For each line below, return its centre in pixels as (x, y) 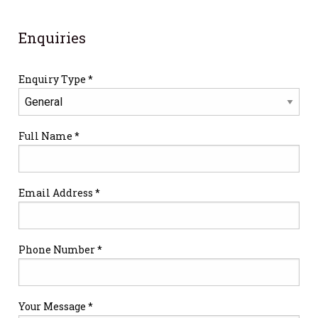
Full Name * (49, 136)
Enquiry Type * (56, 79)
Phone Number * (60, 250)
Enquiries (52, 38)
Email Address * (59, 193)
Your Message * (56, 307)
